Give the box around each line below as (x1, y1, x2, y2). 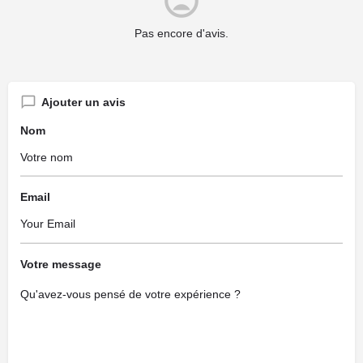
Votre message (20, 257, 101, 271)
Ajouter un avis (41, 95, 126, 109)
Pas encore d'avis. (135, 26, 228, 40)
